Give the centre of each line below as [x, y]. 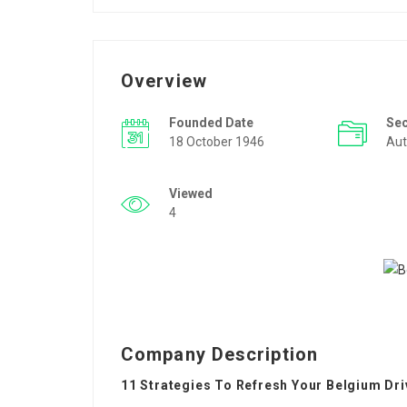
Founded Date [211, 123]
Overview [164, 81]
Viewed [191, 194]
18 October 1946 [217, 142]
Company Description [219, 354]
